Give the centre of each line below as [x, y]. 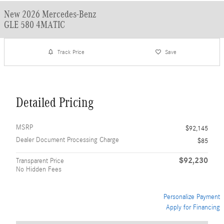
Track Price [71, 52]
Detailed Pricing [55, 102]
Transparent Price [40, 161]
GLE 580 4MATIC [34, 24]
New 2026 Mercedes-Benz [50, 14]
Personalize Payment [192, 197]
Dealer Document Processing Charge [67, 140]
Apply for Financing [193, 207]
